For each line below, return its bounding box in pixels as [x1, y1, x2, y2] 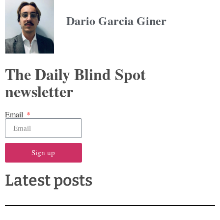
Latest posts [5, 170, 92, 190]
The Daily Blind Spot [5, 62, 146, 85]
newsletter [5, 79, 73, 103]
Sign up [31, 147, 55, 158]
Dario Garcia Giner [66, 12, 166, 29]
